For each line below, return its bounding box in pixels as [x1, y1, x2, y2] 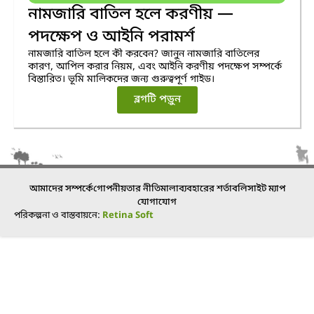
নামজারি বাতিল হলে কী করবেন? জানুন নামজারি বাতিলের [28, 47, 259, 61]
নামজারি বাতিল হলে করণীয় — [28, 4, 233, 25]
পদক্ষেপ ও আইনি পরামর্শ [28, 26, 195, 48]
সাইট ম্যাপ [247, 182, 285, 195]
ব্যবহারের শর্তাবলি [178, 182, 247, 195]
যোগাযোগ [137, 196, 177, 208]
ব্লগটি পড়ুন [133, 92, 181, 107]
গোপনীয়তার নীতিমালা [93, 182, 179, 195]
